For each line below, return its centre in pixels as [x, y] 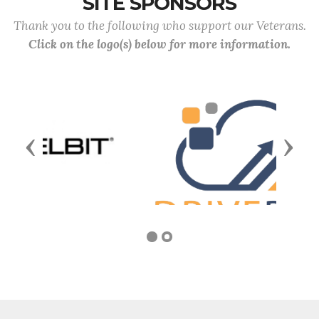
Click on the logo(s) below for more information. [159, 44]
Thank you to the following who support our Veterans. [159, 25]
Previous [59, 162]
